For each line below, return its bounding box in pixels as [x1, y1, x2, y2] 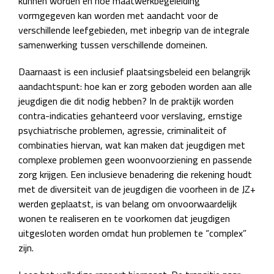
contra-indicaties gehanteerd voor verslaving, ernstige [18, 106, 242, 125]
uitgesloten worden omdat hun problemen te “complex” [18, 224, 246, 243]
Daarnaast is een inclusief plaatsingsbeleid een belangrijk [18, 62, 250, 81]
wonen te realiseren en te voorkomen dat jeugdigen [18, 209, 230, 228]
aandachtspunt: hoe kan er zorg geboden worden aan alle [18, 77, 252, 96]
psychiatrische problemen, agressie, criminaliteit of [18, 121, 227, 140]
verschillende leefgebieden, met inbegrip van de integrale [18, 21, 250, 40]
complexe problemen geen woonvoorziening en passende [18, 150, 252, 169]
